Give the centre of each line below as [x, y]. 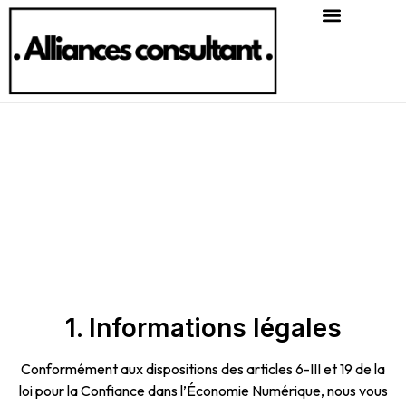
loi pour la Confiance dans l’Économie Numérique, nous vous [203, 390]
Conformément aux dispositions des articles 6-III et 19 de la [203, 368]
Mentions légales [203, 181]
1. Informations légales [203, 328]
